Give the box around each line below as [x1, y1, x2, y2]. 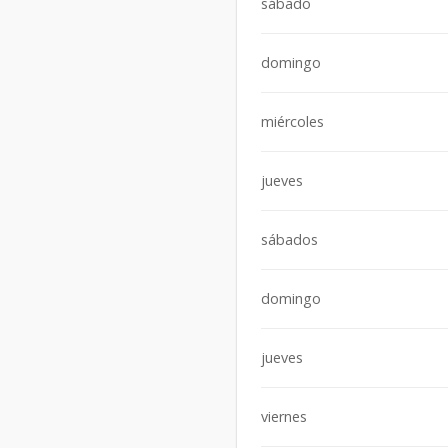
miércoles [261, 112, 324, 132]
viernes [261, 407, 307, 427]
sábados [261, 230, 318, 250]
